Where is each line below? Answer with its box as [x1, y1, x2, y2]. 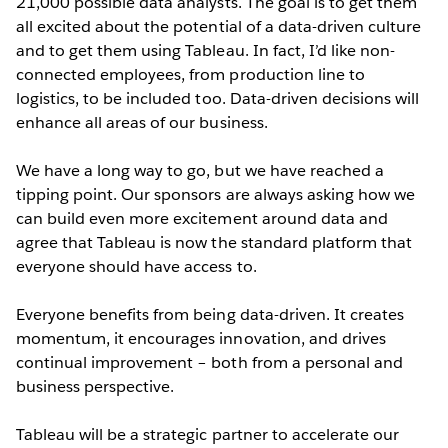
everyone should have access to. [16, 255, 261, 277]
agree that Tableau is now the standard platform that [16, 231, 412, 253]
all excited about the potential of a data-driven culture [16, 15, 422, 37]
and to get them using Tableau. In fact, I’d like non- [16, 39, 396, 61]
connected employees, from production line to [16, 63, 365, 85]
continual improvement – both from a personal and [16, 351, 403, 373]
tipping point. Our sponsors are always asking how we [16, 183, 415, 205]
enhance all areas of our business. [16, 111, 272, 133]
